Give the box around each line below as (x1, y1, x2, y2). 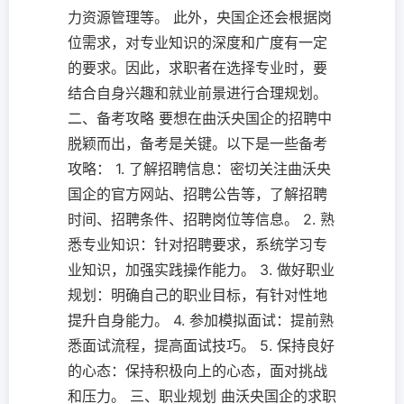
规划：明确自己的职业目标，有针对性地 (68, 286, 327, 304)
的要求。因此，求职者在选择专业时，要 (68, 59, 327, 77)
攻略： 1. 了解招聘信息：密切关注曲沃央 (68, 160, 331, 178)
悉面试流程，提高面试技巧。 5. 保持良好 (68, 336, 335, 354)
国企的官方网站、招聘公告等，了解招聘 (68, 185, 327, 203)
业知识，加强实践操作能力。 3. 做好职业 (68, 261, 335, 279)
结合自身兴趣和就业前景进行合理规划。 (68, 84, 327, 102)
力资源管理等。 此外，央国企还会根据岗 (68, 8, 332, 26)
